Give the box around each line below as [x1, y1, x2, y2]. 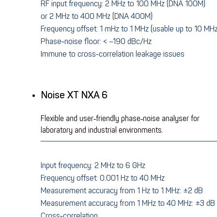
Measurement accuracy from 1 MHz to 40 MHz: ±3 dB [41, 198, 215, 208]
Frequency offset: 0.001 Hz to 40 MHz [41, 172, 165, 183]
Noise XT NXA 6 [41, 88, 108, 102]
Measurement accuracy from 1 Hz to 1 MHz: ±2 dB [41, 185, 203, 196]
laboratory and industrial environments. [41, 125, 163, 135]
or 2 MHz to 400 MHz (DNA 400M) [41, 11, 153, 21]
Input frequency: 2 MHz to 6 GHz [41, 160, 145, 170]
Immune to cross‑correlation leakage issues [41, 48, 185, 59]
